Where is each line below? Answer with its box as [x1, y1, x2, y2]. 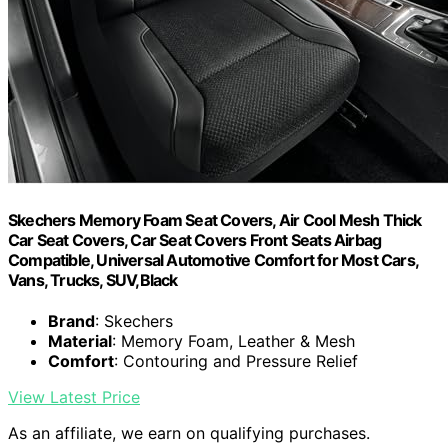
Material [48, 330, 112, 351]
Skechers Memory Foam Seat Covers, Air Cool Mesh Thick [8, 209, 422, 230]
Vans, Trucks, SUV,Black [8, 269, 178, 290]
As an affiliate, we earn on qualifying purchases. [8, 422, 370, 443]
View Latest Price [8, 386, 140, 407]
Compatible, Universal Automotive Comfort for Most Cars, [8, 249, 419, 270]
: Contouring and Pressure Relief [114, 350, 358, 371]
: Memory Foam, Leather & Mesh [112, 330, 355, 351]
